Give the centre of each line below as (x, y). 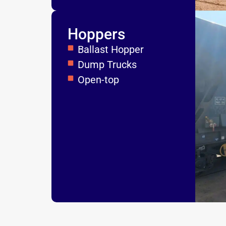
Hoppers (96, 34)
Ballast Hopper (111, 49)
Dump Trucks (107, 65)
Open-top (98, 80)
